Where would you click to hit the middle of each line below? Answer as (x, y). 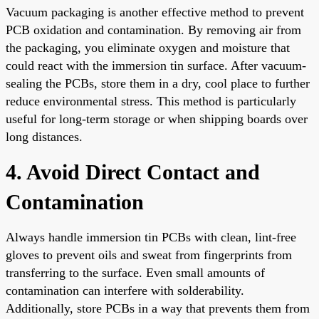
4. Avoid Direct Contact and (133, 172)
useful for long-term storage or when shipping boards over (157, 119)
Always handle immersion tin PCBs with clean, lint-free (151, 237)
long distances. (44, 136)
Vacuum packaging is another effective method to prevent (155, 12)
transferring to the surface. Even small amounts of (135, 272)
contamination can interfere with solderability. (125, 290)
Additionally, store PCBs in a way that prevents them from (158, 308)
